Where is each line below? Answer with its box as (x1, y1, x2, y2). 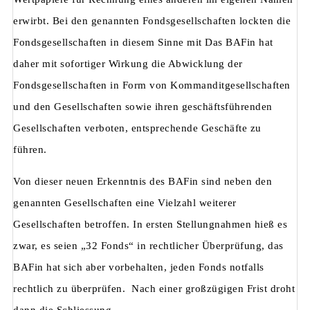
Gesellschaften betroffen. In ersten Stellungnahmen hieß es (13, 219, 287, 230)
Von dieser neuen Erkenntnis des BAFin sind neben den (13, 176, 272, 188)
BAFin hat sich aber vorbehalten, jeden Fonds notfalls (13, 262, 264, 273)
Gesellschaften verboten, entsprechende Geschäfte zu (13, 122, 262, 134)
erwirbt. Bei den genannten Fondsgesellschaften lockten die (13, 15, 291, 27)
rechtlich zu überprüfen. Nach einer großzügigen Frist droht (13, 283, 295, 295)
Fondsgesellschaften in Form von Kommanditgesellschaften (13, 80, 291, 91)
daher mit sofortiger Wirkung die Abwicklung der (13, 58, 243, 70)
